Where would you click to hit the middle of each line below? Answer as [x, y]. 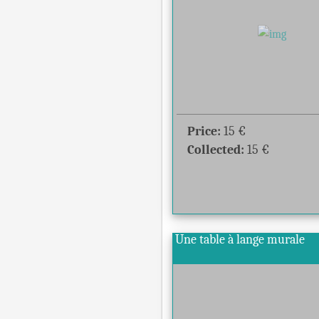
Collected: [216, 150]
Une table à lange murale [241, 240]
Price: [204, 131]
